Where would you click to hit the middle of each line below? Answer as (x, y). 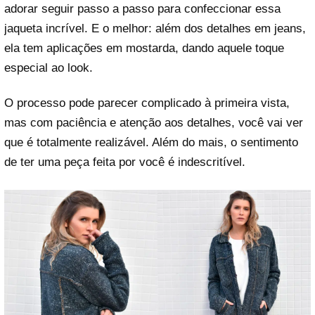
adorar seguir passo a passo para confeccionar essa (142, 9)
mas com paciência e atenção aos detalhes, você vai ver (154, 122)
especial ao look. (49, 68)
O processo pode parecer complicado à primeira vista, (147, 103)
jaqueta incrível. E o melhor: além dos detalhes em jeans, (155, 29)
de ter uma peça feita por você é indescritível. (125, 162)
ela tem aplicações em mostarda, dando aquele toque (144, 49)
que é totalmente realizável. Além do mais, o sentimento (151, 142)
